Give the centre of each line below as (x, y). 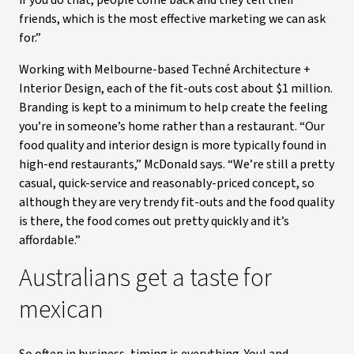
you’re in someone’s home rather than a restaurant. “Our (172, 126)
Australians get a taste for (145, 278)
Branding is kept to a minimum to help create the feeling (173, 107)
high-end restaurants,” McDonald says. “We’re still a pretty (177, 164)
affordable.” (50, 240)
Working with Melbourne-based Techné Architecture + (165, 70)
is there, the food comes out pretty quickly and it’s (154, 221)
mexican (61, 310)
